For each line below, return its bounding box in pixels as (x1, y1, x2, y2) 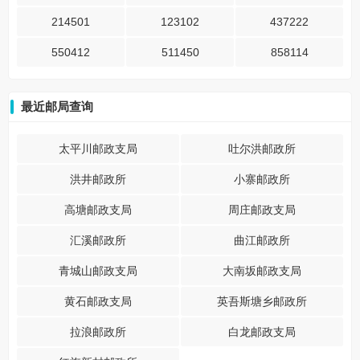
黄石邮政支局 (64, 295, 132, 308)
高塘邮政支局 (64, 203, 132, 216)
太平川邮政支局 (59, 142, 137, 155)
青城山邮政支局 (59, 264, 137, 277)
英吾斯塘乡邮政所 (217, 295, 307, 308)
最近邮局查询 (21, 100, 93, 113)
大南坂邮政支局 (223, 264, 301, 277)
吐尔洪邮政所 (228, 142, 296, 155)
